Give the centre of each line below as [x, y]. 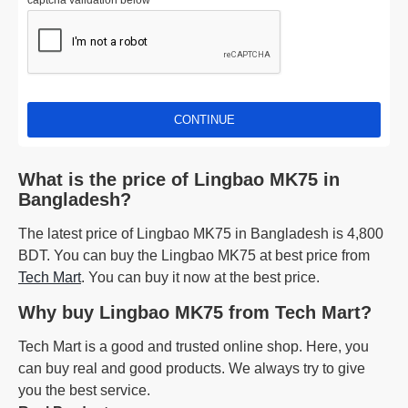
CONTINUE [204, 120]
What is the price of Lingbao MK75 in [179, 179]
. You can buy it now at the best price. [200, 277]
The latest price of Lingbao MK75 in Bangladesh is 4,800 [201, 234]
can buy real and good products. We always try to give [192, 368]
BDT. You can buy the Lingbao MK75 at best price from [194, 255]
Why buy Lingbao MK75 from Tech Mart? [195, 312]
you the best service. [84, 390]
